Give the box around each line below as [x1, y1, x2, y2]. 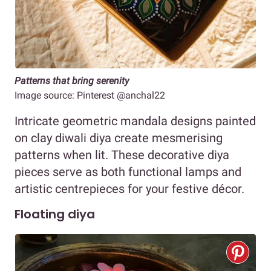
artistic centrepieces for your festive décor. [15, 181, 244, 196]
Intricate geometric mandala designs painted [15, 113, 256, 128]
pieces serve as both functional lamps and [15, 164, 241, 179]
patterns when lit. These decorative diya [15, 147, 229, 162]
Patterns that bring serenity [15, 74, 129, 87]
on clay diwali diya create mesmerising [15, 130, 223, 145]
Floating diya [15, 205, 95, 223]
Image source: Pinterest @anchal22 [15, 89, 165, 101]
